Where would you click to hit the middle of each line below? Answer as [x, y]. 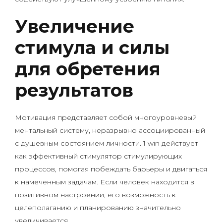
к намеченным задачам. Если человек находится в [105, 182]
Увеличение [75, 26]
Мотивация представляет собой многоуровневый [106, 117]
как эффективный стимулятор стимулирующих [98, 156]
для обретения [88, 69]
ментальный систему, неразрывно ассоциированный [110, 130]
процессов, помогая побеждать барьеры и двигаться [111, 169]
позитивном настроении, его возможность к [95, 195]
